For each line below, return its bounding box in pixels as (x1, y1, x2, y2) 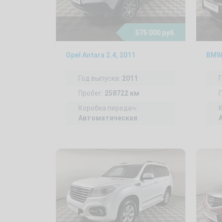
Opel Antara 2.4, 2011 (66, 51, 135, 59)
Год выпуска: (78, 74, 122, 82)
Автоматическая (78, 114, 137, 122)
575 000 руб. (135, 29, 176, 37)
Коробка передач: (78, 104, 137, 112)
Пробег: (78, 89, 105, 97)
